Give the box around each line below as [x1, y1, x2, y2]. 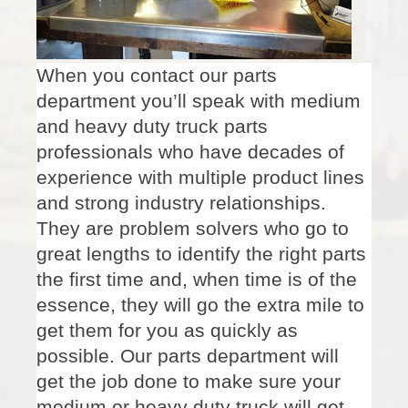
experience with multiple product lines [36, 166, 365, 189]
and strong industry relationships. [36, 191, 327, 214]
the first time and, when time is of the [36, 268, 358, 291]
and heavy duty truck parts [36, 115, 269, 138]
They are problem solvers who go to [36, 217, 350, 240]
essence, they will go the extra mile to [36, 293, 365, 316]
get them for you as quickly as [36, 319, 299, 342]
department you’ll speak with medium [36, 89, 362, 112]
